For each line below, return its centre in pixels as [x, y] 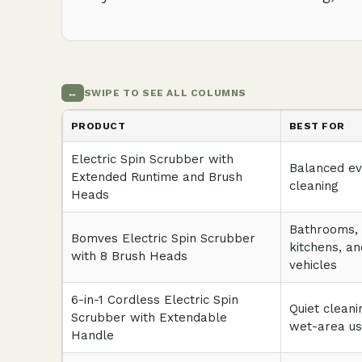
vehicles [313, 265]
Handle [93, 335]
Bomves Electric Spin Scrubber [163, 238]
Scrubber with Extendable [149, 318]
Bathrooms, [324, 229]
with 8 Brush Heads [129, 256]
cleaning [314, 186]
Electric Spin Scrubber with [152, 159]
